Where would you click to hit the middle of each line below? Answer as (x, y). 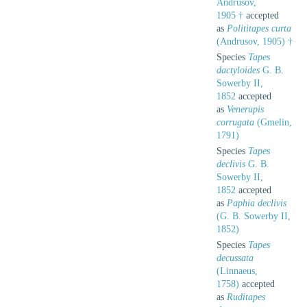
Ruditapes (246, 297)
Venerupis (245, 109)
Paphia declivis (257, 203)
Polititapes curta (259, 28)
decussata (235, 258)
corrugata (235, 122)
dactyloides (238, 70)
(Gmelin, (273, 122)
